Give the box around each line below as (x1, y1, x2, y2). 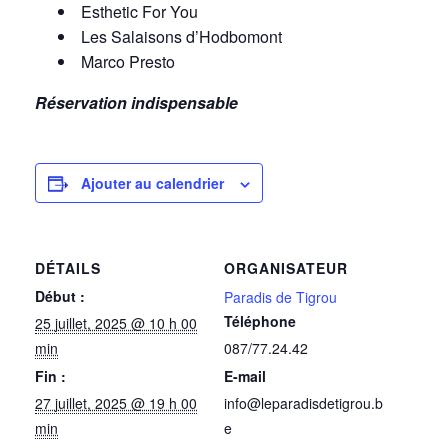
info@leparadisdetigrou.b (224, 392, 383, 413)
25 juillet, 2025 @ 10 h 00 (35, 312, 197, 333)
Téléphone (224, 310, 296, 331)
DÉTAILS (35, 257, 101, 278)
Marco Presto (81, 49, 176, 73)
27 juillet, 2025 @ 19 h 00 (35, 392, 197, 413)
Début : (35, 285, 85, 306)
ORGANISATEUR (224, 257, 348, 278)
